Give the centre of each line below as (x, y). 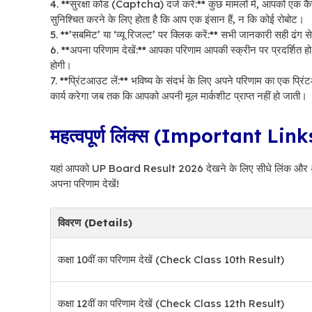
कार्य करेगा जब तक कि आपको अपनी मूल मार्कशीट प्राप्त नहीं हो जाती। (179, 96)
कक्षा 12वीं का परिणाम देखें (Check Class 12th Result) (171, 303)
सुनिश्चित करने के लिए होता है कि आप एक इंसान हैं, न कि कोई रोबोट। (177, 19)
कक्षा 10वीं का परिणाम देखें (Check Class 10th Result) (171, 259)
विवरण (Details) (95, 222)
